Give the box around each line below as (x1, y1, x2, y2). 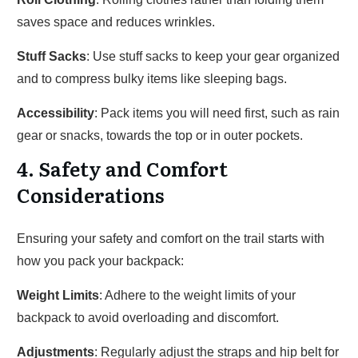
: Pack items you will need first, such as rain (94, 106, 340, 120)
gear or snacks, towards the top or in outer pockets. (17, 129, 303, 142)
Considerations (17, 181, 165, 209)
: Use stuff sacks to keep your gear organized (86, 50, 340, 63)
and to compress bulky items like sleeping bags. (17, 72, 287, 86)
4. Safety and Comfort (17, 154, 228, 182)
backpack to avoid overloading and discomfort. (17, 311, 279, 324)
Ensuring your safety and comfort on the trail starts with (17, 232, 324, 245)
